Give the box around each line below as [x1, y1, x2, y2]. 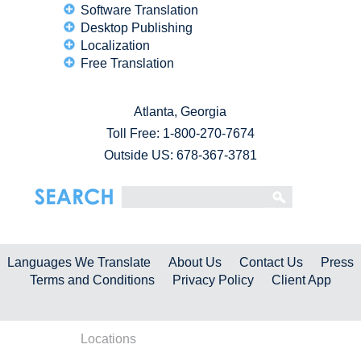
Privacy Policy [172, 273, 254, 288]
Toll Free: [106, 127, 163, 141]
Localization [80, 39, 150, 53]
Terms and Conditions [30, 273, 156, 288]
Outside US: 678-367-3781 [103, 148, 257, 163]
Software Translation [80, 3, 198, 18]
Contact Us [239, 255, 303, 270]
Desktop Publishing [80, 21, 193, 35]
